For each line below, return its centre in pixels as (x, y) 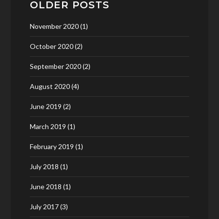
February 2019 (52, 146)
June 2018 (45, 186)
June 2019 (45, 106)
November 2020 (54, 26)
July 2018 (44, 166)
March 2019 (48, 126)
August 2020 (50, 86)
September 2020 (55, 66)
